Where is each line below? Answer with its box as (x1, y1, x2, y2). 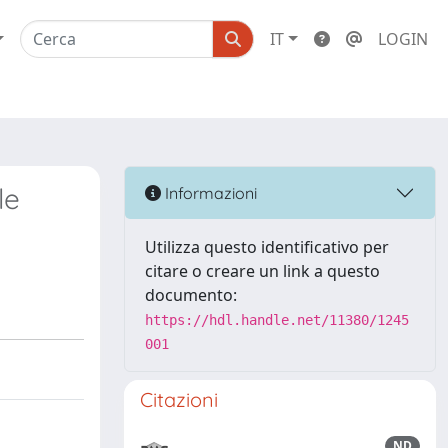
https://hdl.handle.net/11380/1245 (145, 312, 409, 328)
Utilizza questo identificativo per (145, 236, 389, 258)
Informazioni (161, 182, 257, 203)
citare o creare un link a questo (145, 260, 380, 282)
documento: (145, 284, 237, 306)
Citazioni (140, 387, 218, 412)
